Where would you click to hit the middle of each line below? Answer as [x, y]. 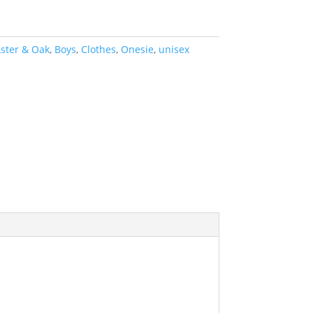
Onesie [137, 49]
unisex [174, 49]
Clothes [98, 49]
